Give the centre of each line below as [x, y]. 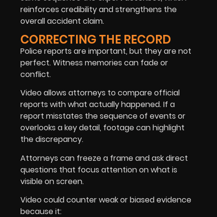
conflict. [36, 75]
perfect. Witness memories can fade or [94, 63]
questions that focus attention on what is [99, 170]
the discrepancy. [53, 139]
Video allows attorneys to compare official [100, 93]
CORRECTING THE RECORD [96, 40]
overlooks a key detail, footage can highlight [102, 128]
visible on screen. [52, 181]
